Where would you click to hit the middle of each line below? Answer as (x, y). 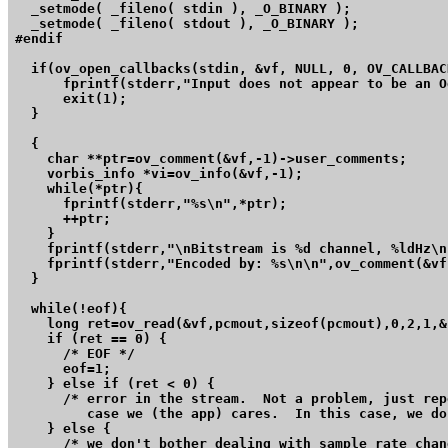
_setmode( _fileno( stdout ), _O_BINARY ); (187, 23)
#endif (39, 38)
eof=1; (63, 368)
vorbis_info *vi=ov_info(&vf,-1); (159, 173)
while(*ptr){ (79, 188)
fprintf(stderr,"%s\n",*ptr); (151, 203)
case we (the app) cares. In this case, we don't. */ (47, 413)
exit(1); (71, 98)
